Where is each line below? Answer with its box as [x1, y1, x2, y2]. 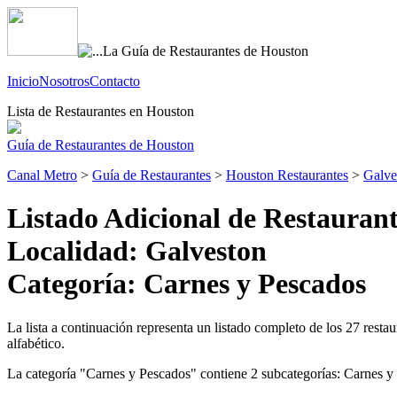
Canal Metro [7, 167, 77, 183]
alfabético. [7, 335, 65, 351]
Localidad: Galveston [7, 235, 267, 268]
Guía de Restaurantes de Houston [7, 137, 194, 152]
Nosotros [39, 74, 90, 89]
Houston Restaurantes [226, 167, 348, 183]
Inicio [7, 74, 39, 89]
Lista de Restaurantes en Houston [7, 104, 194, 119]
